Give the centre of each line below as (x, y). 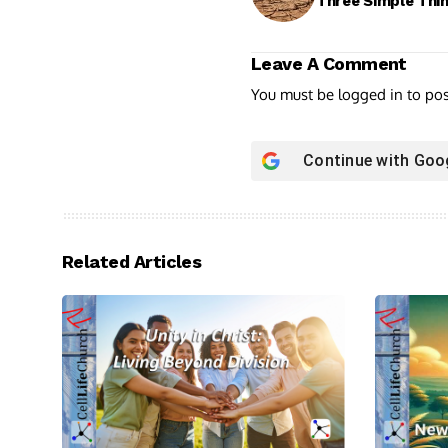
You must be (294, 94)
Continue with (358, 160)
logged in (370, 94)
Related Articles (132, 261)
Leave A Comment (329, 63)
